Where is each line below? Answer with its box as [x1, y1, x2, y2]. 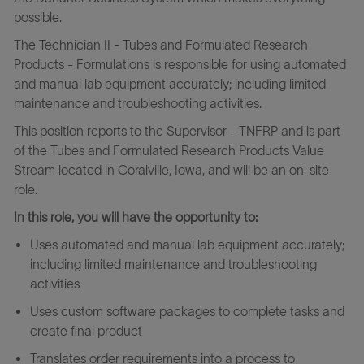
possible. [13, 9, 62, 24]
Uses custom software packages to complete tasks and [29, 303, 344, 318]
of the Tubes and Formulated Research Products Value [13, 142, 324, 158]
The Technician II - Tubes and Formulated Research [13, 37, 308, 52]
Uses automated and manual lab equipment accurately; [29, 236, 344, 252]
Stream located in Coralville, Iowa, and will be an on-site [13, 162, 329, 177]
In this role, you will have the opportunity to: [13, 209, 258, 224]
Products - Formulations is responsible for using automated [13, 56, 346, 71]
